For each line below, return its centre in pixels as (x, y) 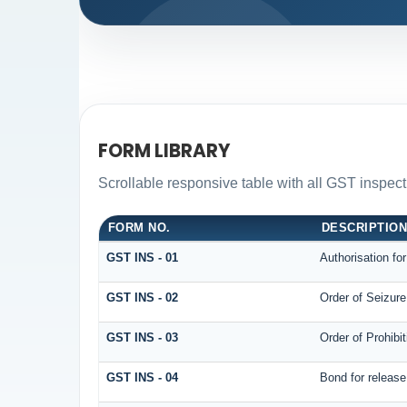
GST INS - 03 (142, 337)
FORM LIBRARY (164, 151)
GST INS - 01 (142, 257)
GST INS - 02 (142, 297)
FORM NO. (139, 227)
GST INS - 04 (142, 377)
